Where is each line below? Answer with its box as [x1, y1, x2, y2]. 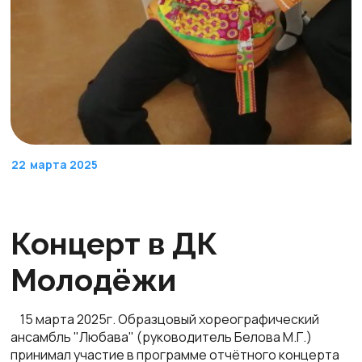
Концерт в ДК [11, 225, 217, 262]
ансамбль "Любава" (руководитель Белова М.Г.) [11, 327, 312, 346]
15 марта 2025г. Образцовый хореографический [11, 309, 319, 328]
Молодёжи [11, 261, 176, 298]
